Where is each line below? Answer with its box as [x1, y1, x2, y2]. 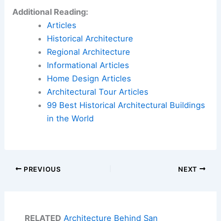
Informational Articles [46, 60, 129, 71]
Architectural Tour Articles [46, 87, 148, 97]
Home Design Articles [46, 74, 131, 84]
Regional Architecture [46, 47, 130, 57]
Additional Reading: [12, 7, 89, 17]
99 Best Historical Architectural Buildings [46, 100, 205, 110]
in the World [46, 113, 94, 124]
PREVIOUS [22, 165, 61, 173]
